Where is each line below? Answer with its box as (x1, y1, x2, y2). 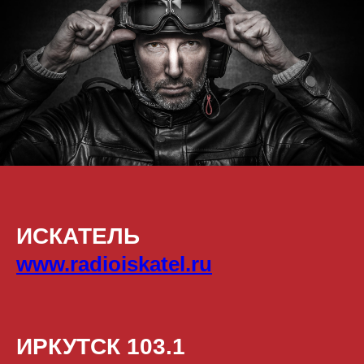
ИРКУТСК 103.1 (16, 334, 185, 360)
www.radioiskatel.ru (16, 252, 212, 277)
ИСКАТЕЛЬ (16, 223, 140, 249)
